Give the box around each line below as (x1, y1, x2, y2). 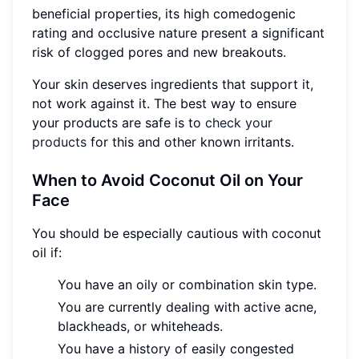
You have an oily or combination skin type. (58, 276, 317, 293)
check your (205, 115, 272, 131)
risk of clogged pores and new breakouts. (32, 44, 286, 61)
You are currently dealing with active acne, (58, 299, 317, 316)
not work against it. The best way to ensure (32, 95, 296, 112)
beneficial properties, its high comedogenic (32, 6, 296, 22)
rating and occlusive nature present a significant (32, 25, 325, 42)
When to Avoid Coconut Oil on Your (32, 171, 303, 191)
